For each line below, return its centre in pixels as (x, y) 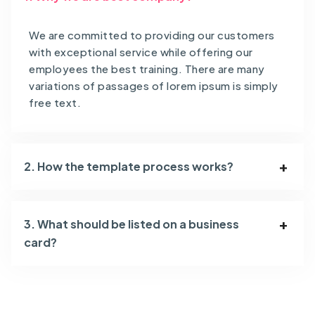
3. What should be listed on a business (131, 224)
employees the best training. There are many (147, 68)
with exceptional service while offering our (141, 51)
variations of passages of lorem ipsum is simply (154, 85)
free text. (55, 102)
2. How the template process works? (129, 166)
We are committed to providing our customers (152, 34)
